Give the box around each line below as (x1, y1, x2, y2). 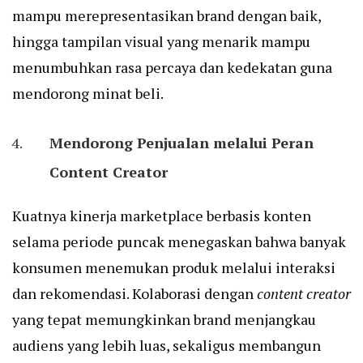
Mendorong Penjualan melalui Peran (49, 133, 314, 153)
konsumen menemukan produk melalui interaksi (12, 258, 335, 278)
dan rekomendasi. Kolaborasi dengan (12, 284, 257, 304)
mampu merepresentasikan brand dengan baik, (12, 6, 321, 26)
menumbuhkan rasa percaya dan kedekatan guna (12, 58, 332, 78)
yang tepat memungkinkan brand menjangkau (12, 310, 316, 330)
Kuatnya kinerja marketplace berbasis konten (12, 206, 311, 226)
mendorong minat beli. (12, 83, 164, 104)
